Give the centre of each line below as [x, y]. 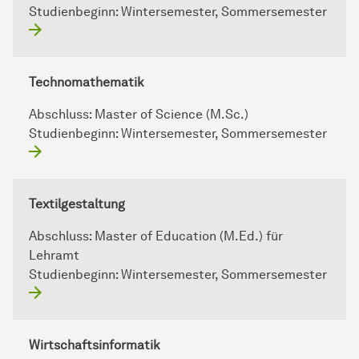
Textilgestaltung [77, 204]
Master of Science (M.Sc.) [171, 115]
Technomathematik [87, 83]
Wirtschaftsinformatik [95, 345]
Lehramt [54, 256]
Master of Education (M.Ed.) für [189, 236]
